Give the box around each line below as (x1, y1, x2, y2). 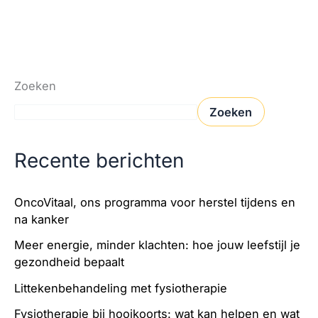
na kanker (14, 212, 69, 227)
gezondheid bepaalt (14, 255, 124, 270)
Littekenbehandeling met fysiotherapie (14, 280, 227, 295)
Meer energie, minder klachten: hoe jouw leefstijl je (14, 238, 300, 253)
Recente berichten (14, 148, 184, 172)
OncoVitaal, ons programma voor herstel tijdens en (14, 195, 295, 210)
